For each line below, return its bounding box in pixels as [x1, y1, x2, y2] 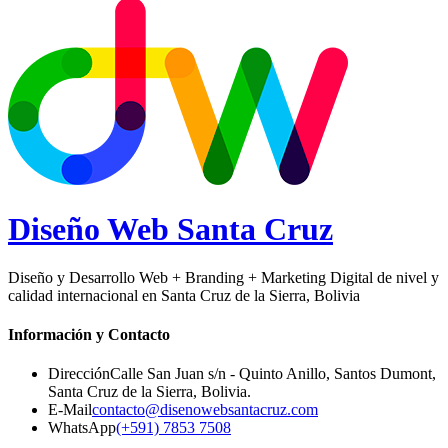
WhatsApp [48, 419, 116, 437]
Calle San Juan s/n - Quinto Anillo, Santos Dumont [110, 365, 432, 383]
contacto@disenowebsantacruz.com [92, 401, 318, 419]
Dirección [48, 365, 110, 383]
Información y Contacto [8, 326, 170, 344]
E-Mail [48, 401, 92, 419]
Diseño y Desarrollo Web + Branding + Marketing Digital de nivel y [8, 268, 439, 286]
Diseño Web [8, 210, 177, 247]
